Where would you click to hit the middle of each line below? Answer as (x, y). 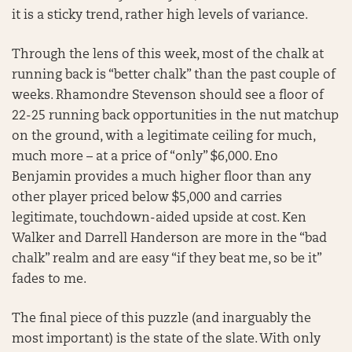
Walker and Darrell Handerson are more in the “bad (169, 239)
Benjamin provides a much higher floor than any (161, 178)
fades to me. (49, 280)
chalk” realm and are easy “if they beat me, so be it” (167, 259)
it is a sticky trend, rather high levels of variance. (160, 16)
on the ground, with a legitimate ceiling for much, (163, 137)
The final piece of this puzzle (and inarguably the (161, 319)
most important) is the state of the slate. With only (166, 339)
